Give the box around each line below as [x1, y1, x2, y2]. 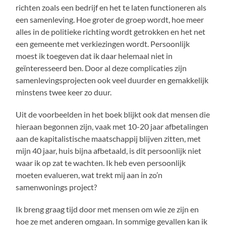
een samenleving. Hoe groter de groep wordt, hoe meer [16, 15, 204, 25]
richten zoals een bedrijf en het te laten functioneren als [16, 3, 207, 13]
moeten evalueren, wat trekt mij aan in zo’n [16, 170, 163, 180]
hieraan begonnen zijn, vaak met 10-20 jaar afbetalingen [16, 122, 209, 132]
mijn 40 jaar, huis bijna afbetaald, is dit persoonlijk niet [16, 146, 202, 156]
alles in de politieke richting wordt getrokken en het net [16, 27, 206, 37]
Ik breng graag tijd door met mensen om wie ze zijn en [16, 204, 199, 214]
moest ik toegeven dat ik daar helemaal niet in [16, 51, 173, 61]
